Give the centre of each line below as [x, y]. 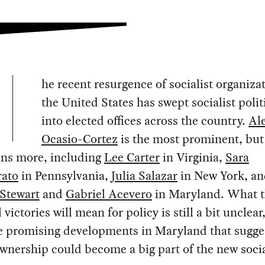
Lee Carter [132, 158]
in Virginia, [192, 158]
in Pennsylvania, [64, 176]
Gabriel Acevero [109, 194]
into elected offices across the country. [145, 121]
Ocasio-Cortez [79, 139]
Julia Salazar [144, 176]
